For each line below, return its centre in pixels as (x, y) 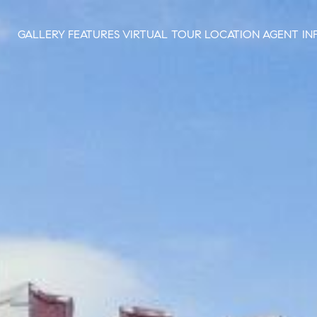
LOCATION (232, 34)
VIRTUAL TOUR (162, 34)
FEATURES (93, 34)
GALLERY (41, 34)
